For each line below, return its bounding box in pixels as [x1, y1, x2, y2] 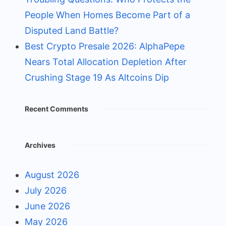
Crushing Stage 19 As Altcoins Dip [25, 72, 169, 83]
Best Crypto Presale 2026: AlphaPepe [25, 41, 185, 52]
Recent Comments [25, 104, 88, 114]
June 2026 [25, 201, 70, 212]
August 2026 [25, 169, 79, 181]
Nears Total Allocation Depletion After [25, 56, 187, 68]
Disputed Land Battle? [25, 25, 119, 36]
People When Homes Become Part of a [25, 10, 190, 21]
